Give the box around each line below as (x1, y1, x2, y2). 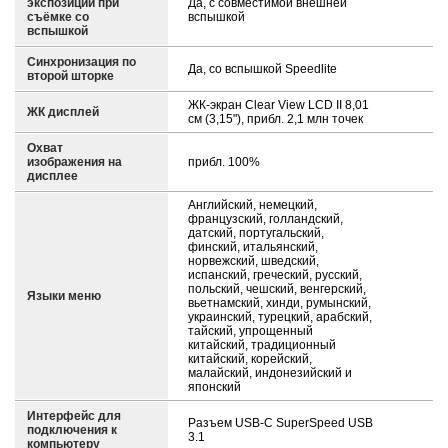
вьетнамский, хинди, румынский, (188, 296, 371, 310)
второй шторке (27, 69, 114, 83)
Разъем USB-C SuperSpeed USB (188, 416, 373, 430)
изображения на (27, 155, 122, 169)
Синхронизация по (27, 55, 136, 69)
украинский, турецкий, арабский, (188, 310, 372, 324)
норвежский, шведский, (188, 254, 319, 268)
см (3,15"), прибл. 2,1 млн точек (188, 112, 363, 126)
